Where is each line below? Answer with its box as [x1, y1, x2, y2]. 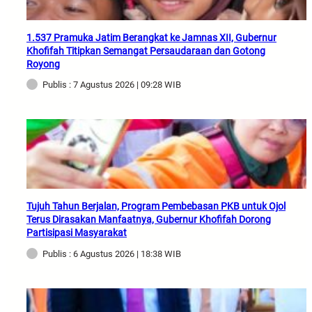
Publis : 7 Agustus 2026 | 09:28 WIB [42, 79, 181, 91]
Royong [26, 58, 60, 70]
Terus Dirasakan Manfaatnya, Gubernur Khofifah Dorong [26, 214, 271, 226]
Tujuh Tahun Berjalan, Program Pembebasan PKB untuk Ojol [26, 201, 286, 212]
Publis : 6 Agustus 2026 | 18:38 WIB [42, 249, 181, 260]
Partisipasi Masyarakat [26, 227, 127, 239]
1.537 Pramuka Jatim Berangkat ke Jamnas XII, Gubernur [26, 31, 276, 43]
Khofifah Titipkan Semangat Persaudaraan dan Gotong [26, 45, 265, 56]
